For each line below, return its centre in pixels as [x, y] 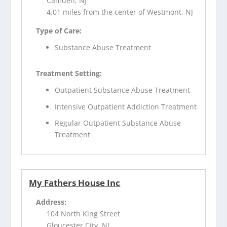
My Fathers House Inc [75, 183]
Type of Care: [59, 31]
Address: [51, 202]
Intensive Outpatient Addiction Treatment [126, 106]
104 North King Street [84, 214]
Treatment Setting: [69, 73]
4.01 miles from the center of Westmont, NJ [120, 12]
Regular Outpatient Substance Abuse [118, 123]
